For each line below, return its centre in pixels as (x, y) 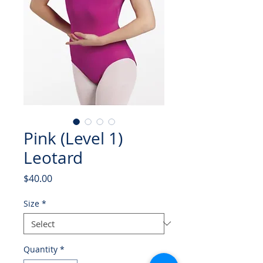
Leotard (53, 157)
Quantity (41, 249)
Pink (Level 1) (73, 138)
